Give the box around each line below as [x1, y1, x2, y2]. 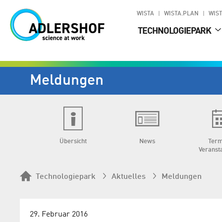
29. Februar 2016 [30, 211, 88, 219]
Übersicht [59, 138, 87, 145]
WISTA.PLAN [164, 11, 199, 17]
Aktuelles [111, 173, 146, 181]
